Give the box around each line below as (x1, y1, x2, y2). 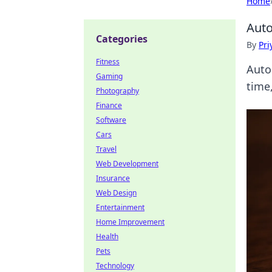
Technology (96, 260, 134, 271)
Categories (96, 32, 148, 46)
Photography (96, 86, 139, 96)
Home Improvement (96, 217, 165, 227)
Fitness (96, 56, 120, 67)
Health (96, 231, 118, 242)
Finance (96, 100, 122, 110)
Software (96, 115, 126, 125)
